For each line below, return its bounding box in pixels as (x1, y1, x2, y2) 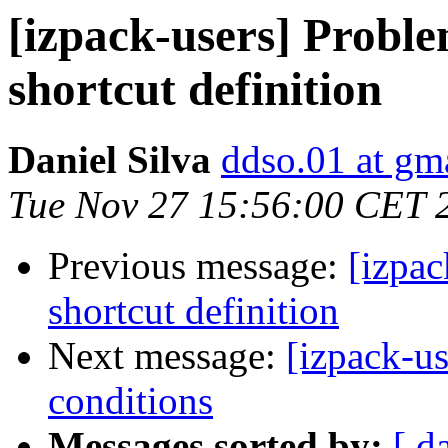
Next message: (48, 334, 286, 378)
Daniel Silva (8, 138, 211, 182)
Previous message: (48, 244, 348, 288)
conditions (48, 379, 213, 423)
